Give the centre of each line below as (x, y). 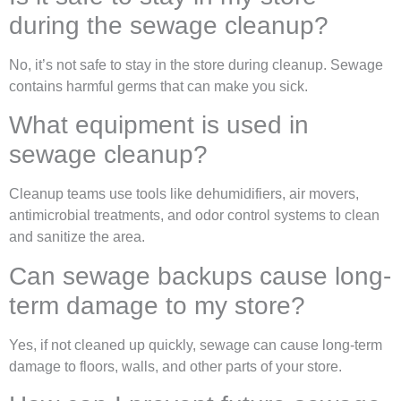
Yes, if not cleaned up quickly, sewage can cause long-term (196, 345)
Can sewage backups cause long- (200, 276)
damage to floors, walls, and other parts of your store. (175, 366)
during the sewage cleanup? (169, 25)
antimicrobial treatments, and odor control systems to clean (194, 216)
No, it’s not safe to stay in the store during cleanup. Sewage (196, 64)
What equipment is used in (159, 125)
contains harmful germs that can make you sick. (158, 86)
